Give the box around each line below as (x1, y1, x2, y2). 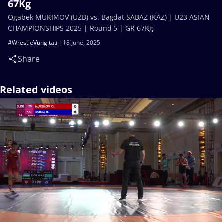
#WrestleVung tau (8, 38, 57, 47)
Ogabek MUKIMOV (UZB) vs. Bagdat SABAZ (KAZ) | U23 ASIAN (8, 12, 210, 22)
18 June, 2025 (63, 38, 100, 47)
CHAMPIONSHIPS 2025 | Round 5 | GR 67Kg (8, 23, 153, 33)
